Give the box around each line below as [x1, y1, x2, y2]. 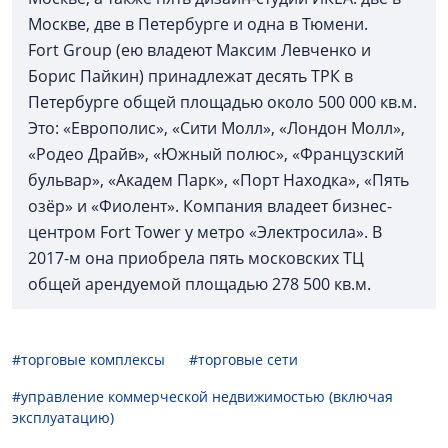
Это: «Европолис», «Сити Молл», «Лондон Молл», [28, 117, 405, 139]
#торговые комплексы [12, 350, 165, 369]
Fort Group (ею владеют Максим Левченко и [28, 39, 371, 61]
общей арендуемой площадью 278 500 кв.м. [28, 273, 371, 295]
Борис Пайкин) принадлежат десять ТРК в [28, 65, 353, 87]
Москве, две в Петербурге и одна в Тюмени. [28, 13, 368, 35]
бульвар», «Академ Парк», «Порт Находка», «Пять [28, 169, 409, 191]
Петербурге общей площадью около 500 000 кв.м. [28, 91, 417, 113]
